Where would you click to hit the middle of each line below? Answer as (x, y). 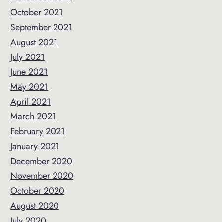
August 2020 (35, 206)
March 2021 (33, 116)
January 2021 (35, 146)
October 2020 (37, 191)
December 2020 (41, 161)
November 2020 (42, 176)
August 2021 (34, 42)
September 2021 (41, 27)
